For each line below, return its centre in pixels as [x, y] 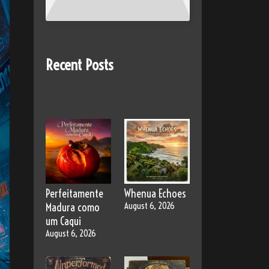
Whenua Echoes [156, 194]
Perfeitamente [74, 194]
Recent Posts [80, 64]
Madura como [73, 208]
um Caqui [63, 222]
